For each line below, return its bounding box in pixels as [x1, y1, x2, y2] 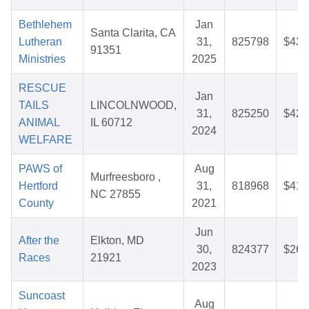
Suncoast [19, 290, 65, 302]
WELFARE [19, 134, 72, 146]
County [19, 197, 54, 210]
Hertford [19, 180, 58, 192]
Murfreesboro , [90, 171, 161, 183]
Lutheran [19, 36, 62, 48]
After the [19, 235, 59, 247]
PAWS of [19, 163, 62, 175]
